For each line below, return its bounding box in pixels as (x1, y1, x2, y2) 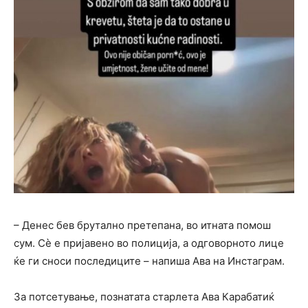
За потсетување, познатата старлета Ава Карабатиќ (14, 289, 274, 303)
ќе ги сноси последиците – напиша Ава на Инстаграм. (14, 254, 285, 267)
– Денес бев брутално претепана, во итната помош (14, 218, 271, 232)
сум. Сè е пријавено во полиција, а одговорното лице (14, 236, 284, 250)
